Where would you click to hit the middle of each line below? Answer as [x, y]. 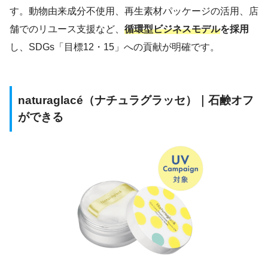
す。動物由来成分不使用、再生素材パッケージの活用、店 [134, 11]
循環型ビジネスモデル [172, 29]
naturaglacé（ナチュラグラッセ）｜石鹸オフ [136, 100]
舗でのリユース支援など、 [67, 29]
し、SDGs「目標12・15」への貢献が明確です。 [115, 47]
